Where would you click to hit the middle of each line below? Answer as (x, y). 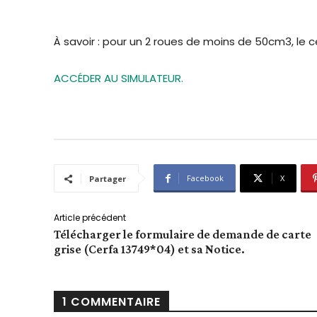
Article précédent (90, 218)
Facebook (205, 178)
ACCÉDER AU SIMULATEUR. (119, 79)
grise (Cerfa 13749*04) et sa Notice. (149, 249)
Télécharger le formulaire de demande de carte (183, 235)
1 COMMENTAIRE (111, 302)
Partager (108, 179)
